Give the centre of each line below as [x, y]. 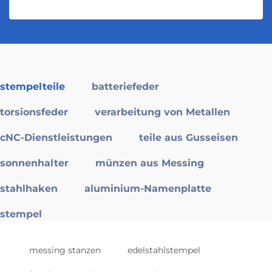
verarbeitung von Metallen [162, 112]
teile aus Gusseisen [189, 138]
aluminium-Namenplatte [148, 189]
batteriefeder [125, 87]
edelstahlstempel [164, 250]
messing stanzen [65, 250]
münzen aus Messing [150, 163]
